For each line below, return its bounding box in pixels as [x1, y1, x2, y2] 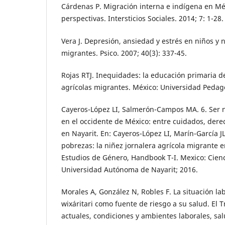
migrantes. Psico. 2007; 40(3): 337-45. [61, 48, 187, 58]
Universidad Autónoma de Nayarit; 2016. [61, 164, 198, 174]
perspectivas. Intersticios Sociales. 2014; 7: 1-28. [61, 14, 223, 24]
